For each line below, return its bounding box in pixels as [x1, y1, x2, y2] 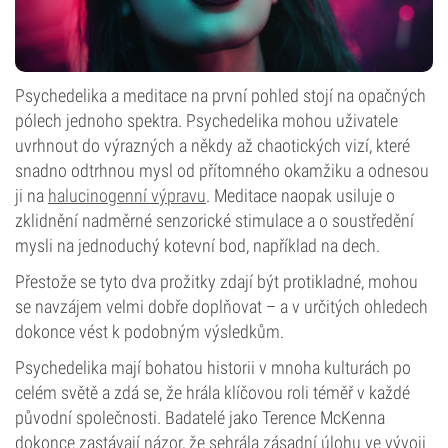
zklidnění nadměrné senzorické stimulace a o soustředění [15, 210, 414, 231]
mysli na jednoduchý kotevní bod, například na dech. [15, 235, 380, 256]
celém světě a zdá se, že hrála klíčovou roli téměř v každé [15, 382, 410, 403]
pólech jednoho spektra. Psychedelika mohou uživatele [15, 110, 398, 131]
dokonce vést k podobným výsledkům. [15, 321, 284, 342]
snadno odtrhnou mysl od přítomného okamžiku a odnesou [15, 160, 429, 181]
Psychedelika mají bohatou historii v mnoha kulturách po [15, 357, 411, 378]
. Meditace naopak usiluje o [206, 185, 395, 206]
